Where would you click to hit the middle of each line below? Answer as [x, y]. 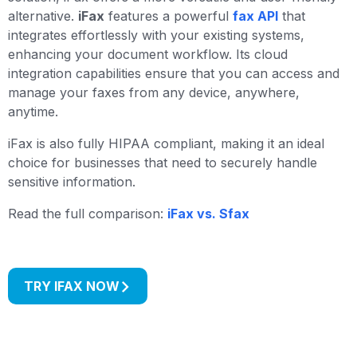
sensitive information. [72, 182]
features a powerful [169, 16]
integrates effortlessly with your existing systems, [156, 35]
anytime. [33, 112]
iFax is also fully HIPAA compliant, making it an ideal [166, 143]
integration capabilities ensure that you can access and [174, 73]
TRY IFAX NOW [72, 286]
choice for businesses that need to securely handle [163, 163]
